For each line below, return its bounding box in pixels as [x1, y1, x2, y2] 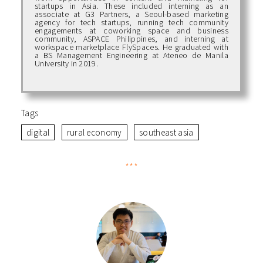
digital [26, 126, 50, 138]
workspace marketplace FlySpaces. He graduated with [35, 42, 228, 53]
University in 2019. [35, 58, 99, 69]
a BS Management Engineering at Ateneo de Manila [35, 50, 228, 61]
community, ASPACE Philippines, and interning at [35, 33, 228, 45]
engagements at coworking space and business [35, 25, 228, 36]
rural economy [66, 126, 122, 138]
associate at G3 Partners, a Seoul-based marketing [35, 9, 228, 20]
